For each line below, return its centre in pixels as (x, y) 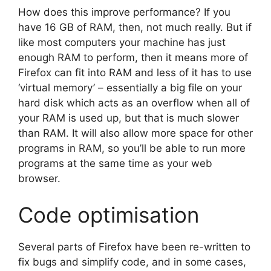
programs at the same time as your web (115, 164)
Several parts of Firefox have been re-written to (134, 247)
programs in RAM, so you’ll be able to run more (132, 149)
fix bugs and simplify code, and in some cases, (132, 262)
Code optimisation (109, 214)
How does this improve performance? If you (124, 12)
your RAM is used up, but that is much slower (129, 118)
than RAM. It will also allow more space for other (135, 133)
